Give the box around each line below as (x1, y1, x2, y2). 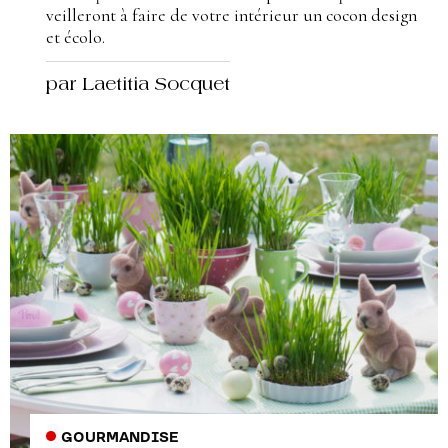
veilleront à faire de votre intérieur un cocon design (46, 5, 417, 27)
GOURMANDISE (60, 429, 179, 446)
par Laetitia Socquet (46, 76, 230, 95)
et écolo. (46, 27, 105, 49)
